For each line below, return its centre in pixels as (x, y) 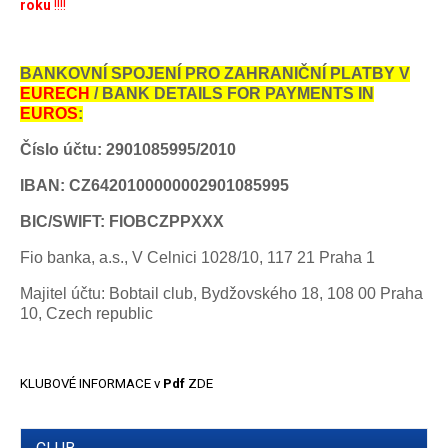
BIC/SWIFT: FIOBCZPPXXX (122, 222)
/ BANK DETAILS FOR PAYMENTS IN (232, 94)
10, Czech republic (86, 314)
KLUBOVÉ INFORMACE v (91, 384)
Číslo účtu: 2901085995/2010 (128, 150)
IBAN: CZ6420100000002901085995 (154, 186)
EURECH (55, 94)
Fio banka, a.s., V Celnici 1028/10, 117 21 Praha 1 (197, 258)
